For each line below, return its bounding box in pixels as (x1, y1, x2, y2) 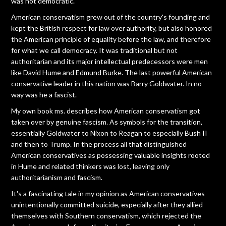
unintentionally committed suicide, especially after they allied (11, 200, 203, 209)
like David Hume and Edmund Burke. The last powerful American (11, 68, 212, 77)
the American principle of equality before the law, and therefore (11, 34, 211, 43)
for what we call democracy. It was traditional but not (11, 45, 178, 54)
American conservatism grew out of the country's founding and (11, 12, 210, 21)
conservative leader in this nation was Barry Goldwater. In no (11, 79, 202, 88)
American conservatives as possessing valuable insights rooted (11, 150, 210, 159)
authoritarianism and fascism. (11, 173, 103, 182)
